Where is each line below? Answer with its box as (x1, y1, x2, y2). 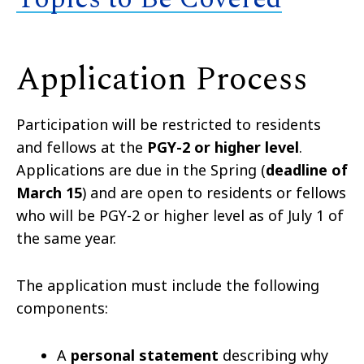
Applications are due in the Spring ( (16, 159, 266, 180)
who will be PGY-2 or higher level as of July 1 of (16, 205, 344, 225)
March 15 (16, 182, 82, 202)
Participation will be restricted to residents (16, 114, 321, 134)
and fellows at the (16, 136, 147, 157)
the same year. (16, 227, 116, 248)
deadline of (266, 159, 348, 180)
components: (16, 297, 108, 318)
